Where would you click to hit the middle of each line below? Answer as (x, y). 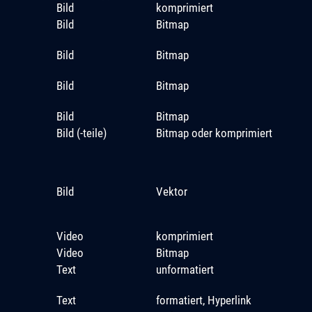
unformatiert (185, 269)
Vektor (171, 191)
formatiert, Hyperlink (203, 300)
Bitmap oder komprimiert (214, 133)
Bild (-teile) (81, 133)
